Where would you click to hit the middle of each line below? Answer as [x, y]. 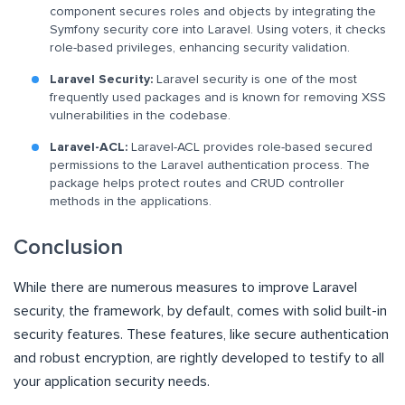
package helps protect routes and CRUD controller [197, 183]
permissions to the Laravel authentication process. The [210, 165]
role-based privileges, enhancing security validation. [200, 47]
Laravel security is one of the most [255, 79]
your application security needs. [112, 381]
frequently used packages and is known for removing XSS [218, 97]
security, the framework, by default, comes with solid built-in [200, 311]
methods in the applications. [131, 201]
